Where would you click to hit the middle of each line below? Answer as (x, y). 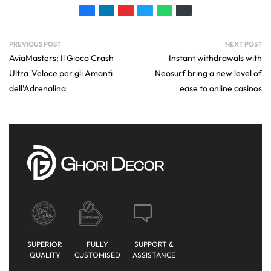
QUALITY (45, 255)
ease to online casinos (221, 89)
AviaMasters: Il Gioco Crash (61, 58)
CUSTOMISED (97, 255)
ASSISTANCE (154, 255)
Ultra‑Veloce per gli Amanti (61, 73)
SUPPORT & (154, 244)
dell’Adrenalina (38, 89)
